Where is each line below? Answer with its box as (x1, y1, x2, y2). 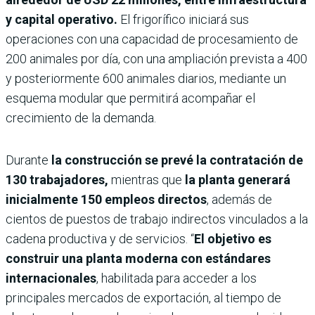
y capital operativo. (6, 11, 117, 27)
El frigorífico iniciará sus (117, 11, 249, 27)
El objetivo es (194, 231, 271, 246)
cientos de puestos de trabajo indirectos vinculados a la (6, 211, 308, 226)
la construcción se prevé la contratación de (51, 152, 303, 167)
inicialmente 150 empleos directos (6, 191, 207, 207)
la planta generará (185, 172, 290, 187)
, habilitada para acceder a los (96, 270, 257, 285)
